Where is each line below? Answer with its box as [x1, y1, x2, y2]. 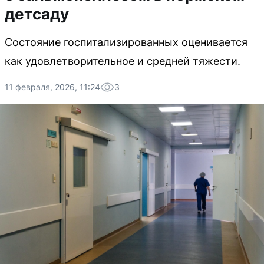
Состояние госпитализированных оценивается [5, 36, 247, 48]
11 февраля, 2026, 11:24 [5, 82, 100, 92]
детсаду [5, 5, 69, 23]
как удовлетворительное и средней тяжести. [5, 55, 240, 67]
